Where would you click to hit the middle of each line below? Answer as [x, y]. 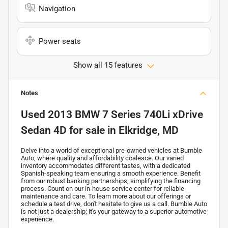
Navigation [57, 8]
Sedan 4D [44, 130]
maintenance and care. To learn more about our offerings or [106, 196]
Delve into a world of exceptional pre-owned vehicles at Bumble [111, 150]
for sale [86, 130]
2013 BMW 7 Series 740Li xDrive [125, 114]
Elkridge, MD [149, 130]
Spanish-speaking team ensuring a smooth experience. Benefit [111, 173]
